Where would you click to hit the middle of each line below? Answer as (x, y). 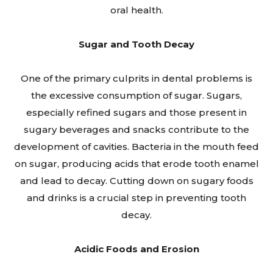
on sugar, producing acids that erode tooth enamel (136, 163)
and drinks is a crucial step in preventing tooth (136, 197)
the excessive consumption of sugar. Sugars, (136, 95)
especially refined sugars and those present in (136, 112)
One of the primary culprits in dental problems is (136, 78)
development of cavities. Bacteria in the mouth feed (136, 146)
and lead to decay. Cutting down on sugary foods (136, 180)
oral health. (136, 10)
